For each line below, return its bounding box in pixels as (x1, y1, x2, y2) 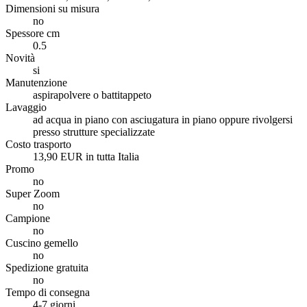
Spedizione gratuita (5, 261, 88, 273)
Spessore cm (5, 27, 60, 39)
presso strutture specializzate (33, 125, 155, 138)
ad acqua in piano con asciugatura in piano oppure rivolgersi (33, 113, 293, 125)
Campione (5, 212, 50, 224)
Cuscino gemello (5, 236, 78, 249)
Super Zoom (5, 187, 60, 199)
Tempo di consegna (5, 286, 90, 298)
